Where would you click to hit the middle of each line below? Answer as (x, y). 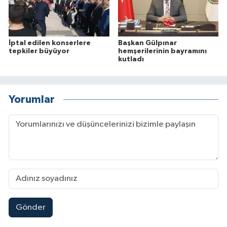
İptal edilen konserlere (50, 43)
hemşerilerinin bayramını (162, 51)
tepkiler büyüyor (39, 51)
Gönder (30, 207)
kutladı (131, 59)
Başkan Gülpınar (147, 43)
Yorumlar (32, 100)
